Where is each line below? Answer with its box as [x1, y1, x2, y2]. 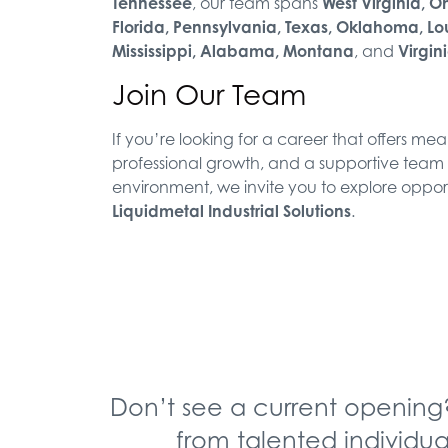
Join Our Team [112, 77, 306, 111]
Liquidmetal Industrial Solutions [112, 200, 351, 221]
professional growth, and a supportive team [112, 152, 444, 173]
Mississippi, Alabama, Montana [112, 41, 354, 62]
